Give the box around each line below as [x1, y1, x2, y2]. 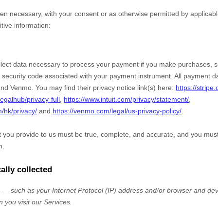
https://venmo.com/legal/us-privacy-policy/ [53, 107, 182, 115]
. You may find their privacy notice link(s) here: [32, 84, 174, 91]
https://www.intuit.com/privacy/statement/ [64, 95, 189, 103]
